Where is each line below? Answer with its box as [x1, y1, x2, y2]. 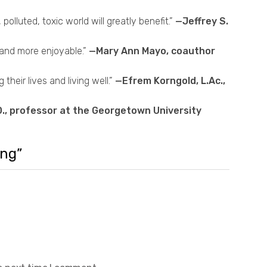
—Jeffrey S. [175, 15, 228, 27]
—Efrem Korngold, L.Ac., [115, 75, 225, 87]
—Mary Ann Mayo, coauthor [89, 45, 215, 57]
